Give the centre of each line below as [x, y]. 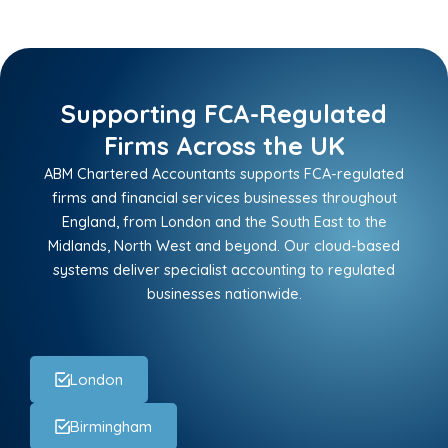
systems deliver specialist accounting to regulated [224, 270]
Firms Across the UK [224, 146]
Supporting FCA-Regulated [224, 114]
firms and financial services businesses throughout [224, 198]
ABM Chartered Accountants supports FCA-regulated [224, 174]
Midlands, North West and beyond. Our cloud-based [224, 246]
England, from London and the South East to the [224, 222]
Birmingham [111, 427]
